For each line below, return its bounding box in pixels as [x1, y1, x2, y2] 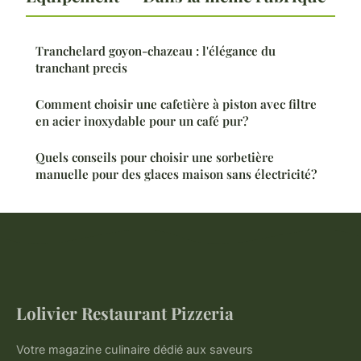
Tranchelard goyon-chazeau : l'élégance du [35, 43, 276, 60]
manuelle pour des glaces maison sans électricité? [35, 166, 317, 183]
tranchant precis [35, 60, 127, 77]
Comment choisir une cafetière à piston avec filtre [35, 96, 317, 113]
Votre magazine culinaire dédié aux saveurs [16, 342, 253, 357]
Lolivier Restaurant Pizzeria [16, 301, 234, 325]
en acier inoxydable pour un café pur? [35, 113, 248, 130]
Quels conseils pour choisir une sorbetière [35, 149, 274, 166]
